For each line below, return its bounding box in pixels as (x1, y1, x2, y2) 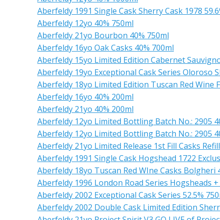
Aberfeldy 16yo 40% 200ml (37, 91, 134, 102)
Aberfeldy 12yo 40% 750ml (37, 18, 134, 28)
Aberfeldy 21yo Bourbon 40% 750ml (37, 30, 169, 41)
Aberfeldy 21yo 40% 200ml (37, 104, 134, 114)
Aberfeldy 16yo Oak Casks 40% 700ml (37, 42, 174, 53)
